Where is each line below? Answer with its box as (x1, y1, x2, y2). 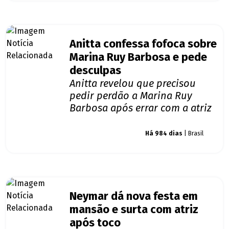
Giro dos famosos (78, 130, 126, 138)
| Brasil (182, 130, 203, 138)
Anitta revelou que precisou (70, 77, 196, 90)
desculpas (70, 64, 121, 78)
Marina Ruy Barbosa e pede (70, 51, 207, 64)
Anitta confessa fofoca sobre (70, 37, 217, 51)
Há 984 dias (145, 130, 182, 138)
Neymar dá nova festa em (70, 190, 198, 203)
